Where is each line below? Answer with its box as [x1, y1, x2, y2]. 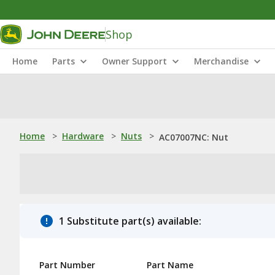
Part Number [39, 259, 95, 271]
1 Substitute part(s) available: [59, 214, 201, 228]
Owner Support [102, 55, 167, 67]
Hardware [62, 130, 104, 142]
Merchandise [194, 55, 249, 67]
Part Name [147, 259, 193, 271]
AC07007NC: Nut [159, 131, 228, 143]
